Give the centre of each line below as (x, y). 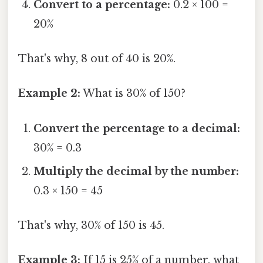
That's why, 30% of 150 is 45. (91, 225)
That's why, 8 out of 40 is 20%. (97, 59)
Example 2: (49, 94)
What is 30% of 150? (133, 94)
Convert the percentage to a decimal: (137, 128)
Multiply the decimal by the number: (136, 171)
